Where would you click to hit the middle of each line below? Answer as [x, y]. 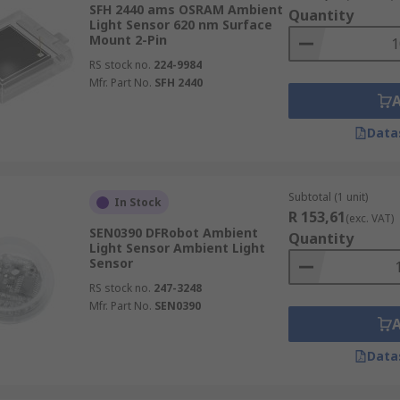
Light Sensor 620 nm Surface [180, 25]
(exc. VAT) [369, 218]
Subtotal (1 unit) [328, 197]
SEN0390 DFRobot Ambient [173, 233]
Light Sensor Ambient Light [177, 248]
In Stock [137, 202]
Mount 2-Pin [128, 40]
